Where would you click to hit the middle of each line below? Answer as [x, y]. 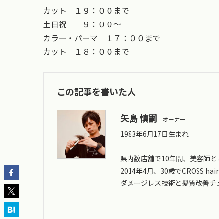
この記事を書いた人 [96, 91]
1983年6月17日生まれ [154, 134]
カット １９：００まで [86, 10]
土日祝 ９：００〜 [82, 24]
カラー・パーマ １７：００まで [102, 37]
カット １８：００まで [86, 51]
